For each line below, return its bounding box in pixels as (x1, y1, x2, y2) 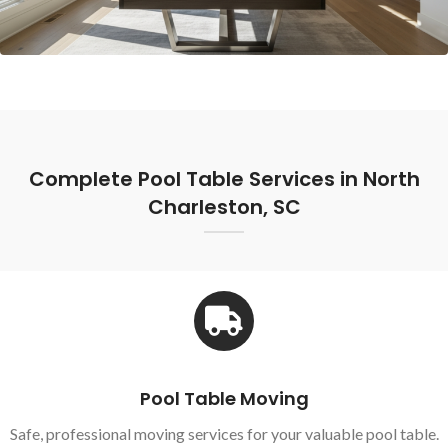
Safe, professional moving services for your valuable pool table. (9, 423, 439, 443)
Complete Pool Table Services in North (28, 164, 420, 193)
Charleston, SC (147, 192, 301, 221)
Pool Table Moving (139, 385, 309, 411)
